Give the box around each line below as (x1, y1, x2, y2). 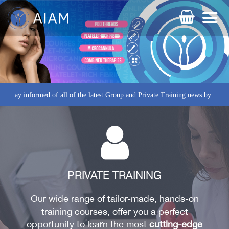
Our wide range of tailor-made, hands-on (30, 193, 199, 204)
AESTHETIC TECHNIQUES (83, 212, 199, 222)
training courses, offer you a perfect (41, 206, 188, 217)
